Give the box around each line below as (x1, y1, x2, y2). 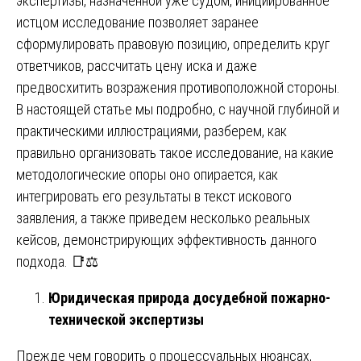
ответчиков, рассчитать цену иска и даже (16, 56, 257, 74)
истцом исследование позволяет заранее (16, 13, 259, 31)
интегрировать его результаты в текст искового (16, 187, 292, 205)
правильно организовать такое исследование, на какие (16, 143, 334, 161)
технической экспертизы (48, 310, 204, 328)
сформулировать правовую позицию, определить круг (16, 35, 330, 52)
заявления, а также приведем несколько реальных (16, 209, 310, 226)
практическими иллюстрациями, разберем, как (16, 122, 287, 139)
